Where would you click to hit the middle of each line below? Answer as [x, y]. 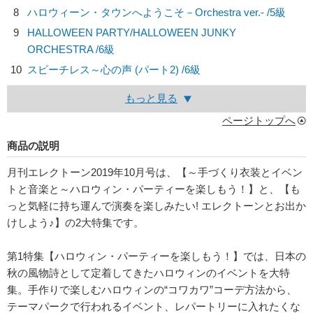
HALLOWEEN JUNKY [184, 32]
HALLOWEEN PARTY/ [80, 32]
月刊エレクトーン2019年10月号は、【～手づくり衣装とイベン [155, 172]
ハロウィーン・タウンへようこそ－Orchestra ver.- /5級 [156, 12]
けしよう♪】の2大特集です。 [75, 223]
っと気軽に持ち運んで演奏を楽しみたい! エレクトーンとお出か [156, 206]
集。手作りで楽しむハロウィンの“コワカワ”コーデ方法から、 [152, 290]
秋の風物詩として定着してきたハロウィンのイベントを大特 [148, 273]
